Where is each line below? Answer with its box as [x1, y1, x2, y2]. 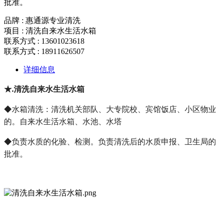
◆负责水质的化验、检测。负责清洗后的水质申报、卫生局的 [4, 137, 216, 146]
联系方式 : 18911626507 [4, 47, 84, 55]
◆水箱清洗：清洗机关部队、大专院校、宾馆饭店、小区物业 [4, 105, 216, 113]
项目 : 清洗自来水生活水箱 [4, 26, 96, 35]
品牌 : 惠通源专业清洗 [4, 16, 81, 25]
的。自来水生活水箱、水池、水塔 [4, 117, 122, 126]
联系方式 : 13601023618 [4, 36, 84, 45]
